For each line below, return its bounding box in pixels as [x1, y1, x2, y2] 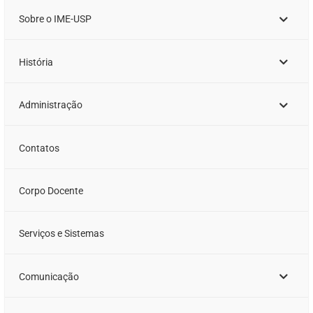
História [19, 56, 54, 68]
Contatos [19, 142, 60, 154]
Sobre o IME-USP [19, 13, 92, 25]
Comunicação [19, 270, 80, 282]
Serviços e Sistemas [19, 228, 105, 240]
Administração [19, 99, 83, 111]
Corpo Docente [19, 185, 84, 197]
